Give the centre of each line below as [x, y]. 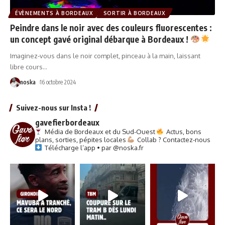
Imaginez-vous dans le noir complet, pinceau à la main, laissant [105, 55]
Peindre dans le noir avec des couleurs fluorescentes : [111, 27]
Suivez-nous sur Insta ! [53, 107]
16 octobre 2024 [58, 82]
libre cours [26, 67]
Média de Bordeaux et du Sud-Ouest [99, 131]
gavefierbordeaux [67, 122]
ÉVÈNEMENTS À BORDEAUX [54, 13]
